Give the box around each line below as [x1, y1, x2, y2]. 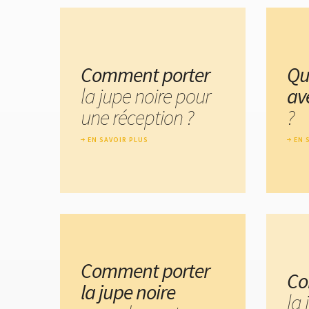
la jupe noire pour [81, 83, 210, 110]
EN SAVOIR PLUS [88, 135, 148, 145]
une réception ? [81, 104, 193, 131]
